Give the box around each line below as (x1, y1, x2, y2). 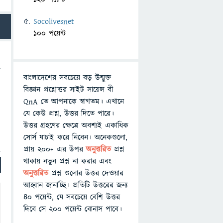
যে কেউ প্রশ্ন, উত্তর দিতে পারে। (23, 108, 114, 119)
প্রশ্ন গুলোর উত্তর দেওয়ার (51, 168, 123, 179)
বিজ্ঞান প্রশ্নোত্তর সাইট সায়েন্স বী (23, 84, 113, 95)
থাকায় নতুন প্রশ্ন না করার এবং (23, 156, 111, 167)
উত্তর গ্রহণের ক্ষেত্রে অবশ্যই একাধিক (23, 120, 128, 131)
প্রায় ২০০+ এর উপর (23, 144, 86, 155)
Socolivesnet (33, 16, 74, 27)
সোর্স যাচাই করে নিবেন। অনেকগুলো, (23, 132, 127, 143)
